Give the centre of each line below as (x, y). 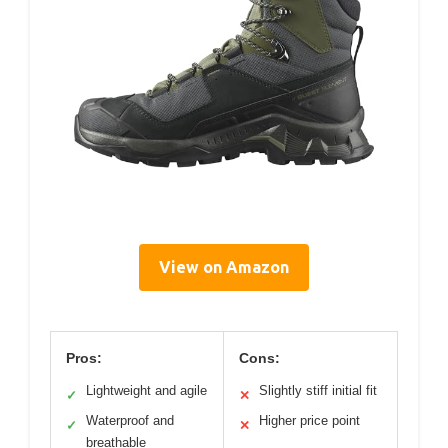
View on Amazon (224, 267)
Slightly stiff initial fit (318, 390)
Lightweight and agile (146, 390)
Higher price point (309, 420)
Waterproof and (130, 420)
